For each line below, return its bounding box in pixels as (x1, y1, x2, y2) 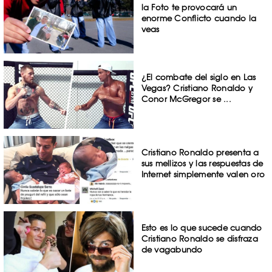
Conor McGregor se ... (141, 94, 231, 104)
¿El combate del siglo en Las (141, 72, 256, 83)
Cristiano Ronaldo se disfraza (141, 233, 258, 243)
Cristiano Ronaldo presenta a (141, 147, 259, 157)
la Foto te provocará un (141, 2, 237, 13)
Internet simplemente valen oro (141, 169, 265, 179)
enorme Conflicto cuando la (141, 13, 257, 24)
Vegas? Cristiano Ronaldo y (141, 83, 253, 93)
